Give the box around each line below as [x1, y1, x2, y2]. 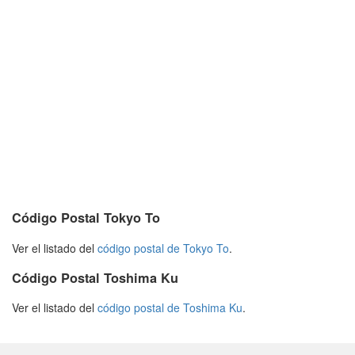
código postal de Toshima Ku [97, 300, 242, 316]
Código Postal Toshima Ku [12, 268, 178, 287]
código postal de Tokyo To [97, 239, 229, 256]
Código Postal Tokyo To [12, 208, 160, 227]
